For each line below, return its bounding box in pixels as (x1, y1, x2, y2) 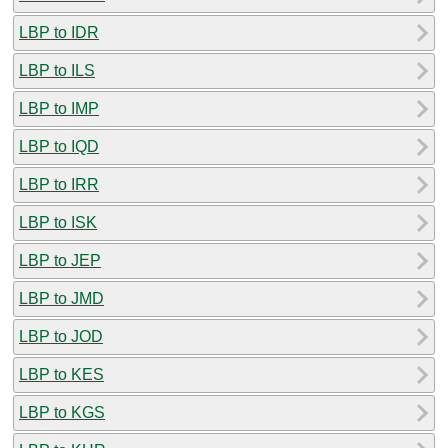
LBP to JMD (19, 289, 104, 307)
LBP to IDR (19, 23, 99, 41)
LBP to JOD (19, 327, 103, 345)
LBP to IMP (19, 99, 99, 117)
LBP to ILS (19, 61, 95, 79)
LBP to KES (19, 365, 104, 383)
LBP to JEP (19, 251, 101, 269)
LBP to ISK (19, 213, 97, 231)
